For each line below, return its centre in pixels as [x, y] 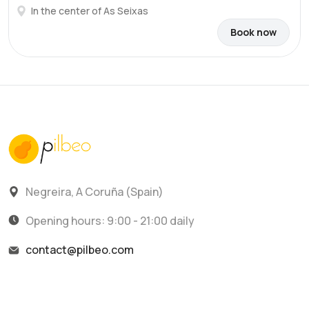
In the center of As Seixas [90, 11]
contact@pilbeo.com [80, 250]
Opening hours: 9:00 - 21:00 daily [110, 221]
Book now [253, 32]
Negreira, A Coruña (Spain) [94, 192]
